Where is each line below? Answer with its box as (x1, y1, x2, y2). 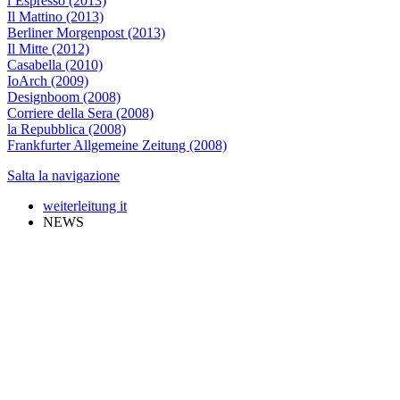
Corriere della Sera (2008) (7, 105, 154, 121)
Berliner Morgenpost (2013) (7, 25, 165, 40)
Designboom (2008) (7, 89, 121, 104)
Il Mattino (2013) (7, 9, 104, 24)
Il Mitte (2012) (7, 41, 89, 56)
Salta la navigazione (7, 168, 120, 183)
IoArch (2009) (7, 73, 88, 88)
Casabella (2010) (7, 57, 103, 72)
